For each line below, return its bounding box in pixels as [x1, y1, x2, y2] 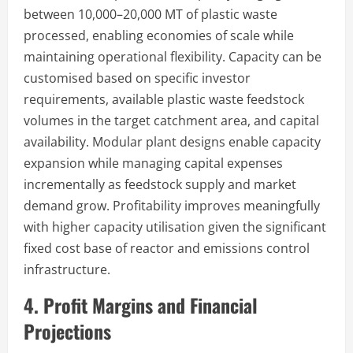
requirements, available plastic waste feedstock [24, 90, 304, 108]
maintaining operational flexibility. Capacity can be [24, 47, 321, 65]
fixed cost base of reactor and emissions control [24, 239, 310, 257]
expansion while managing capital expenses [24, 154, 283, 172]
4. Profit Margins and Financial [24, 290, 258, 319]
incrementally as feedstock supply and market [24, 175, 296, 193]
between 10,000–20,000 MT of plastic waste [24, 5, 277, 23]
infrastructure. [24, 260, 110, 278]
